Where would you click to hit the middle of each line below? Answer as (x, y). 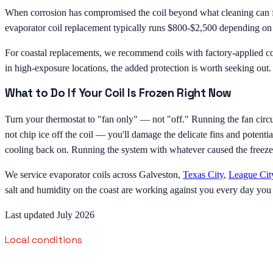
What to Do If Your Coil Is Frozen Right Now (118, 93)
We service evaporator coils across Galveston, (94, 175)
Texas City (203, 175)
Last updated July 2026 (50, 215)
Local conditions (44, 240)
